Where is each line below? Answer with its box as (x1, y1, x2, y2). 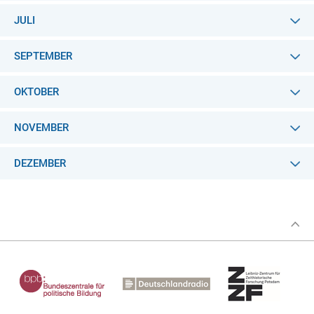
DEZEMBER (14, 157, 66, 170)
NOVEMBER (14, 121, 69, 134)
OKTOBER (14, 86, 59, 98)
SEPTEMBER (14, 50, 72, 62)
